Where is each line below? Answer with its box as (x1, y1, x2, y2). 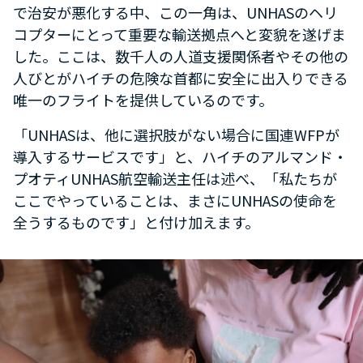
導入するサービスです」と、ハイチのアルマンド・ (13, 146, 348, 168)
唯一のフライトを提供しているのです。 (13, 89, 273, 111)
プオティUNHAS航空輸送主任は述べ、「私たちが (13, 168, 337, 190)
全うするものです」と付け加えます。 (13, 211, 259, 233)
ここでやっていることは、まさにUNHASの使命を (13, 190, 337, 211)
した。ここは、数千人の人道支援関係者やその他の (13, 45, 348, 67)
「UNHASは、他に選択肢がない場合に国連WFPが (13, 124, 340, 146)
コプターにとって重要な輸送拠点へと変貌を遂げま (13, 23, 346, 45)
